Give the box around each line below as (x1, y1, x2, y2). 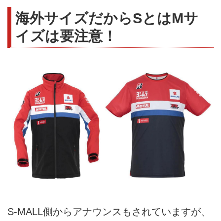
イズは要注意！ (15, 27, 117, 44)
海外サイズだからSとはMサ (15, 9, 198, 26)
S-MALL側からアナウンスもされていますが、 (7, 206, 211, 217)
